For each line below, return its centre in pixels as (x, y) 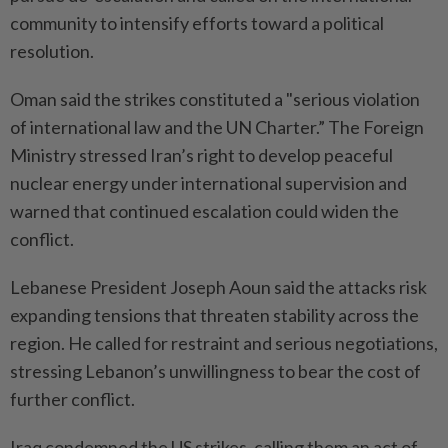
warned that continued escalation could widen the (204, 210)
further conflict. (72, 398)
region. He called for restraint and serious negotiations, (224, 342)
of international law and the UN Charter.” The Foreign (217, 126)
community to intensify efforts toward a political (197, 22)
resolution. (52, 50)
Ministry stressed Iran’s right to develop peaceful (201, 154)
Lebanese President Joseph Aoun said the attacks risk (218, 286)
